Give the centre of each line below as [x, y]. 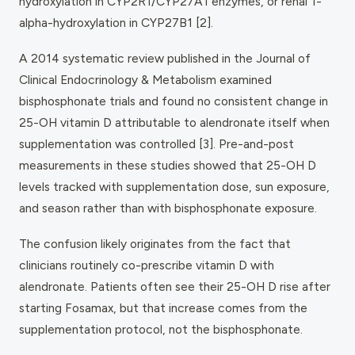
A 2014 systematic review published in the [137, 58]
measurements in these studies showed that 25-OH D [168, 165]
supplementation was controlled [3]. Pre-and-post [157, 143]
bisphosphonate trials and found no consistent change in [174, 101]
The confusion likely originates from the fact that [155, 243]
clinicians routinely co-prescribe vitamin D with [147, 265]
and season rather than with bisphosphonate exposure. [168, 208]
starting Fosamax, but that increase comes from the [163, 307]
